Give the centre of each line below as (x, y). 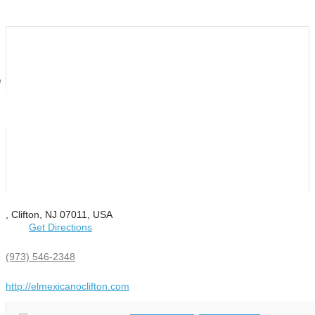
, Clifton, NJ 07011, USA (59, 215)
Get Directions (60, 227)
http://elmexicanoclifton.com (67, 287)
